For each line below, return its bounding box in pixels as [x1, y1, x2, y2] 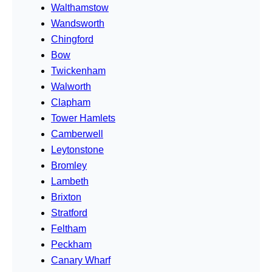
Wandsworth [51, 18, 104, 29]
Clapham [51, 97, 90, 107]
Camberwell [51, 128, 103, 139]
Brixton [51, 191, 81, 202]
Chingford [51, 33, 93, 44]
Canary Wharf [51, 254, 110, 265]
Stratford [51, 207, 87, 218]
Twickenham [51, 65, 106, 76]
